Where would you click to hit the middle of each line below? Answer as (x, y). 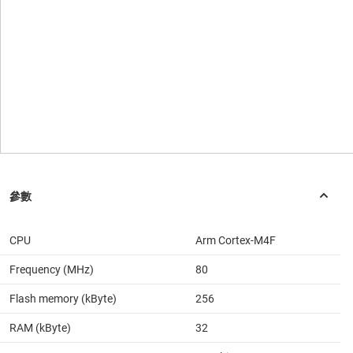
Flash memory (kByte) (63, 299)
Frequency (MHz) (52, 270)
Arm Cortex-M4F (236, 241)
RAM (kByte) (40, 328)
